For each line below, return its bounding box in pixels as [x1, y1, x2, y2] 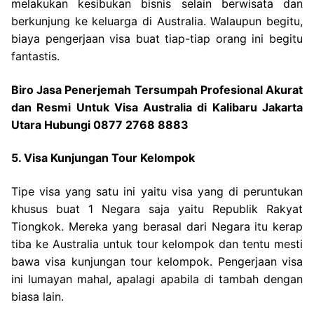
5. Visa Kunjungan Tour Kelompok [11, 151, 195, 165]
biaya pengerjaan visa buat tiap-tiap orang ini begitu [11, 32, 303, 46]
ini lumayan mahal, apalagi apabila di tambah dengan [11, 272, 303, 286]
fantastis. [11, 49, 60, 64]
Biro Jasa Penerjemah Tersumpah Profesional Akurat [11, 82, 303, 97]
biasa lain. [11, 289, 64, 303]
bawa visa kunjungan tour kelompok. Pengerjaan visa [11, 254, 303, 268]
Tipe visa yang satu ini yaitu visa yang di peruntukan [11, 184, 303, 198]
